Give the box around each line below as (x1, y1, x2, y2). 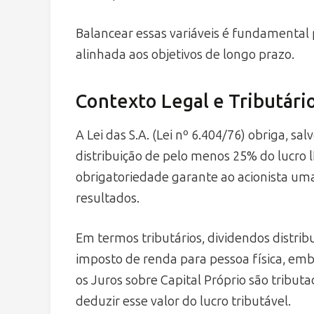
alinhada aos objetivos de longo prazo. (76, 46, 294, 62)
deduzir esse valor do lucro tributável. (76, 294, 291, 310)
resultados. (76, 191, 139, 207)
